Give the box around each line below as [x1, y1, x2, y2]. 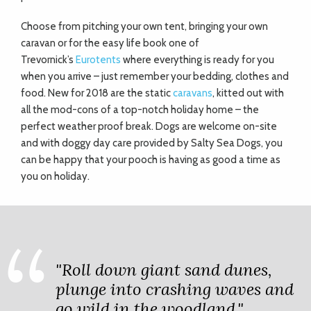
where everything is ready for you [123, 53, 274, 66]
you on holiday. [21, 170, 90, 183]
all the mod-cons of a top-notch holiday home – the [21, 103, 259, 116]
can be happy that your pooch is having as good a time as [21, 153, 280, 166]
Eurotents [76, 53, 123, 66]
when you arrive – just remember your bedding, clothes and [21, 70, 289, 83]
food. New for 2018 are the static [21, 87, 173, 99]
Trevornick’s [21, 53, 76, 66]
